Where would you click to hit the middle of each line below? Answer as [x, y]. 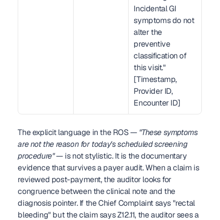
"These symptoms [168, 132]
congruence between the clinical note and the [96, 191]
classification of [160, 56]
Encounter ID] [157, 103]
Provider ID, [153, 91]
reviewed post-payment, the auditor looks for [95, 179]
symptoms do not [164, 20]
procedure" [36, 156]
